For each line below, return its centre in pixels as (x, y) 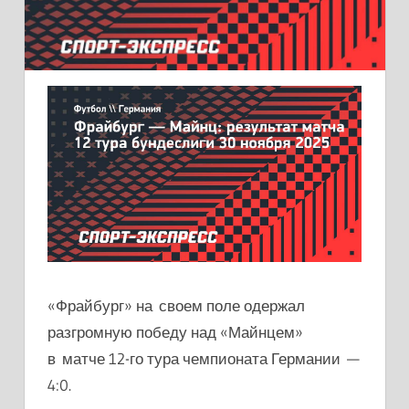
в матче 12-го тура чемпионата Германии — (204, 359)
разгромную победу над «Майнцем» (175, 332)
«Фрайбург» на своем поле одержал (176, 306)
